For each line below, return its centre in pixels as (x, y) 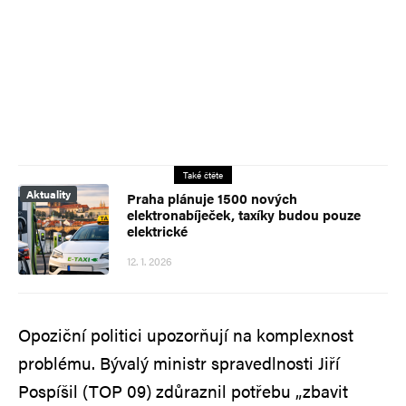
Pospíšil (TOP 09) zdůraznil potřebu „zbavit (183, 391)
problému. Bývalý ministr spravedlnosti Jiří (179, 362)
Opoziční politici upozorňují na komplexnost (186, 334)
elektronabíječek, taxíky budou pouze (244, 214)
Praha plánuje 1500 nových (212, 198)
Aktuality (48, 193)
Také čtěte (203, 174)
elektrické (157, 230)
